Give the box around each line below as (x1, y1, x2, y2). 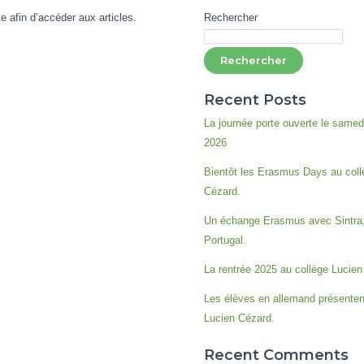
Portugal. (203, 234, 246, 247)
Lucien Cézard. (203, 312, 275, 325)
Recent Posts (203, 91, 306, 110)
